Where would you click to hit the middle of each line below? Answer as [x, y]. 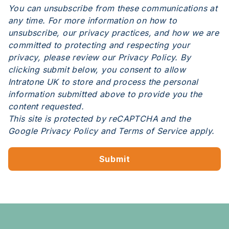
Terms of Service [153, 131]
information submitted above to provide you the [105, 94]
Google [24, 131]
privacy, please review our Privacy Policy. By [99, 57]
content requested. [46, 106]
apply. [201, 131]
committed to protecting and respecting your [99, 45]
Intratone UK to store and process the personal [103, 82]
